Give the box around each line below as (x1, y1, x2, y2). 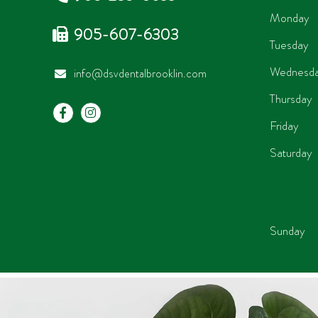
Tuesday (269, 35, 309, 53)
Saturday (269, 143, 312, 161)
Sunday (269, 221, 305, 239)
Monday (269, 9, 309, 26)
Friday (269, 116, 299, 134)
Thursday (269, 89, 312, 107)
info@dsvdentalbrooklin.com (73, 65, 207, 82)
